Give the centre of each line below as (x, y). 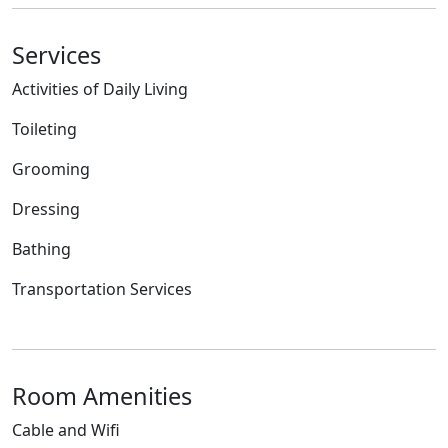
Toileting (44, 129)
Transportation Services (102, 289)
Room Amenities (102, 396)
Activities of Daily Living (100, 89)
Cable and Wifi (66, 430)
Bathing (41, 249)
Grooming (51, 169)
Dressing (46, 209)
